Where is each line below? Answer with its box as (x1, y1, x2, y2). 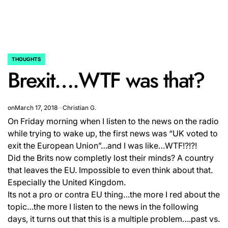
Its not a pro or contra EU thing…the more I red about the (8, 189, 220, 199)
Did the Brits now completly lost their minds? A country (8, 153, 214, 163)
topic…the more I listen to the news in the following (8, 202, 198, 212)
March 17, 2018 (15, 104, 58, 111)
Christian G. (63, 104, 96, 111)
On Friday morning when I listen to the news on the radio (8, 116, 219, 126)
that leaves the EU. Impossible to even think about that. (8, 165, 213, 175)
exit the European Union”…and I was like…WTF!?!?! (8, 140, 197, 151)
